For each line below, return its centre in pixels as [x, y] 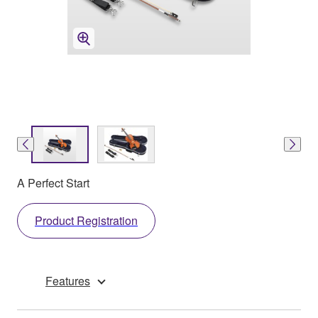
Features [68, 280]
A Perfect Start [53, 182]
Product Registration [86, 220]
